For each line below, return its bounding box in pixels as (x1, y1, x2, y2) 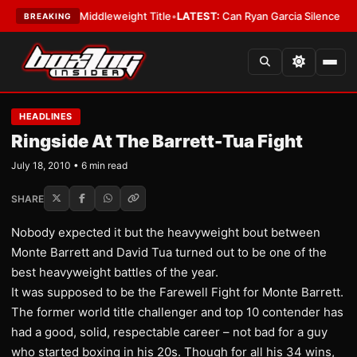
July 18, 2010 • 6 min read (11, 159, 127, 171)
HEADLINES (19, 111, 73, 122)
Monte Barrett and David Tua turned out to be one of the (11, 245, 327, 260)
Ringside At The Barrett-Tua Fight (11, 131, 303, 151)
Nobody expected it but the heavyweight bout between (11, 225, 320, 240)
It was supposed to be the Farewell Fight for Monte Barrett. (11, 284, 343, 300)
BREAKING (24, 11, 72, 21)
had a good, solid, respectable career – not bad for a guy (11, 324, 328, 339)
